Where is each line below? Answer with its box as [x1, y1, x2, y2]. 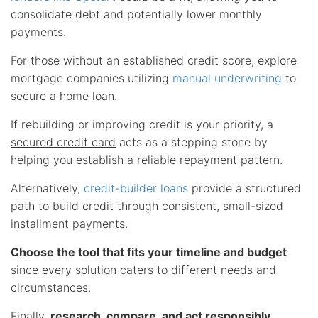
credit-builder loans [84, 180, 188, 195]
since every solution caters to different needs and [11, 262, 276, 277]
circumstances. [11, 280, 91, 295]
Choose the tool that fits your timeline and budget [11, 244, 287, 259]
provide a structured [188, 180, 301, 195]
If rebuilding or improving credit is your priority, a [11, 116, 273, 131]
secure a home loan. [11, 88, 117, 103]
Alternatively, [11, 180, 84, 195]
